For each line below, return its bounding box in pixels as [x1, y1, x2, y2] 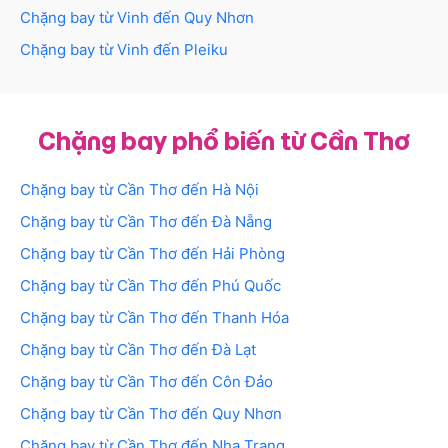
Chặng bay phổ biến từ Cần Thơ [38, 127, 410, 155]
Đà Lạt [212, 340, 256, 360]
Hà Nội [212, 180, 259, 200]
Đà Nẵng [212, 212, 272, 232]
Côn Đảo [212, 372, 273, 392]
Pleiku [184, 40, 228, 60]
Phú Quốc [212, 276, 281, 296]
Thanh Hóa [212, 308, 289, 328]
